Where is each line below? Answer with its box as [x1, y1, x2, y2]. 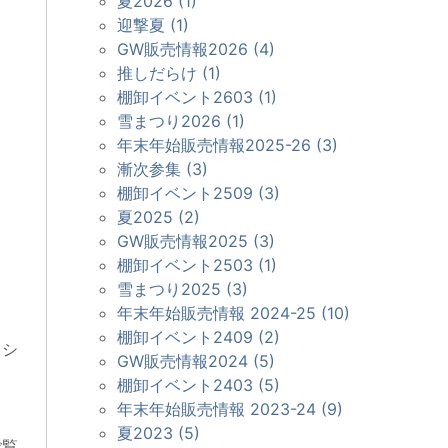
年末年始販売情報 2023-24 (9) [117, 398, 343, 419]
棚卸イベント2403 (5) [117, 374, 280, 395]
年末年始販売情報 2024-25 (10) [117, 302, 350, 323]
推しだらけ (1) [117, 62, 221, 83]
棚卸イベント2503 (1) [117, 254, 277, 275]
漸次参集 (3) [117, 158, 208, 179]
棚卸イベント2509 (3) [117, 182, 280, 203]
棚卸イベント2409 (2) [117, 326, 280, 347]
